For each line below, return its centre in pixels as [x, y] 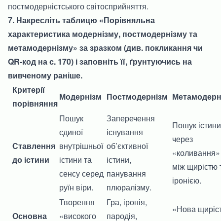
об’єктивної [127, 146]
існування [125, 132]
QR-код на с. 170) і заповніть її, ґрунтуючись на [100, 61]
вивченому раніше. [45, 75]
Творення [77, 202]
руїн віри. [76, 187]
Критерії [29, 89]
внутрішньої [81, 146]
